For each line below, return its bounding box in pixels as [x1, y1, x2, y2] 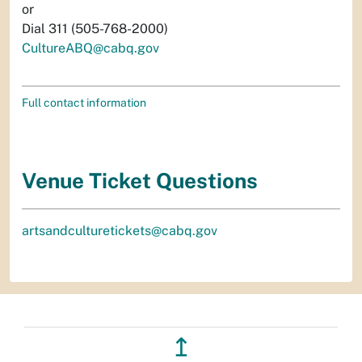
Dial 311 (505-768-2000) [22, 20, 168, 36]
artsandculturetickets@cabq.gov [22, 223, 217, 239]
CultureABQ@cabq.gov [22, 40, 159, 56]
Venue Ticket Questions [22, 167, 258, 193]
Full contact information [22, 95, 146, 109]
